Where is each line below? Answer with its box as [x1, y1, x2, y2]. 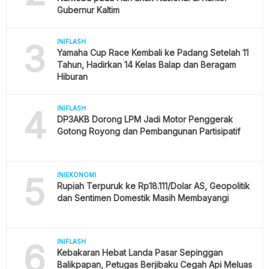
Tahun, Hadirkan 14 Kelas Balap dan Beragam [56, 59, 236, 70]
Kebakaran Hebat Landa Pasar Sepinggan [56, 247, 223, 258]
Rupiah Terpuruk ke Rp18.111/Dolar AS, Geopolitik [56, 181, 250, 192]
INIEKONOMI [56, 171, 96, 179]
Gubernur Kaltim [56, 5, 119, 16]
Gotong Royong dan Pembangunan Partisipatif [56, 126, 240, 137]
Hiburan [56, 71, 88, 82]
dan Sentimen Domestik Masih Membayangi [56, 193, 229, 204]
